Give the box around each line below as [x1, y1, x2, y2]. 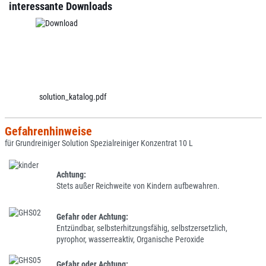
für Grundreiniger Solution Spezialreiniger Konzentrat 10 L [4, 138, 193, 148]
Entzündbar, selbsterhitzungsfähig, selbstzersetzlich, [56, 223, 227, 233]
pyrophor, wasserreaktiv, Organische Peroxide [56, 234, 204, 244]
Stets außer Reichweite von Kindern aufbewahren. [56, 181, 220, 191]
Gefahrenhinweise [4, 124, 92, 138]
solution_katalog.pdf [39, 92, 106, 102]
